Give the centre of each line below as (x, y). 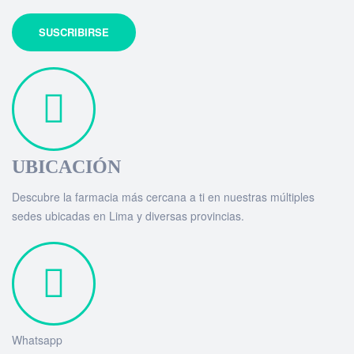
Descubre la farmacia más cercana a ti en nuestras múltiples (163, 196)
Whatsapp (37, 339)
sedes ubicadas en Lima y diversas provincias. (128, 215)
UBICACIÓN (66, 166)
